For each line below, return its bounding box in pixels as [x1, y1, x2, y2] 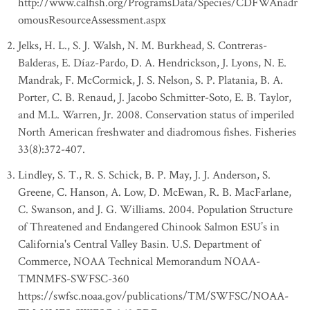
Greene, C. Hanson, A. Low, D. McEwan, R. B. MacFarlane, [18, 185, 291, 200]
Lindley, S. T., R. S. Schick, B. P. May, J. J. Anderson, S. [18, 167, 271, 183]
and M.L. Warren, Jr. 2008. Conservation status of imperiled [18, 107, 294, 122]
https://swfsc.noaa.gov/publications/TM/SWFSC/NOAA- [18, 289, 289, 304]
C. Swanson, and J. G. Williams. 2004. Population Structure [18, 202, 293, 217]
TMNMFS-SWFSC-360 [18, 271, 129, 286]
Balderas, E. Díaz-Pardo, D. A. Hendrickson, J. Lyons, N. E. [18, 55, 286, 71]
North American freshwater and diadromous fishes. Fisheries [18, 125, 296, 140]
